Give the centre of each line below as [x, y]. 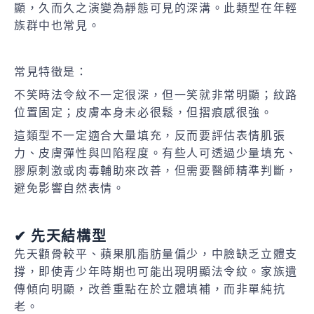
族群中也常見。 [59, 25]
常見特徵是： [51, 71]
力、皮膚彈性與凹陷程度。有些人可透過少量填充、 [156, 153]
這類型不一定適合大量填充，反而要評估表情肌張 [150, 135]
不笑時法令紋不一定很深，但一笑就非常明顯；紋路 [156, 95]
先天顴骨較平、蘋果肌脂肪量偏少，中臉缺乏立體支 [156, 254]
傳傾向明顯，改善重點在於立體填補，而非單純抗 [150, 289]
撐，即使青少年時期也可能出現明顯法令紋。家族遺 [156, 271]
